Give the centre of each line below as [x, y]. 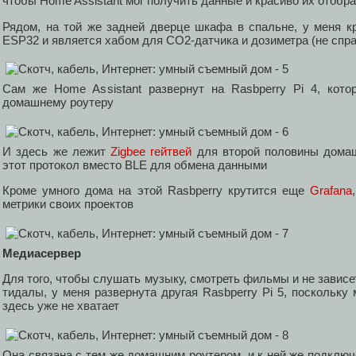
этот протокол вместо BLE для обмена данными [135, 165]
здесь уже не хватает [61, 306]
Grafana [331, 191]
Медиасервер [42, 253]
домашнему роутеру [58, 103]
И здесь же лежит [56, 152]
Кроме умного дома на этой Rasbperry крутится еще [157, 191]
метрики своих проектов [68, 204]
